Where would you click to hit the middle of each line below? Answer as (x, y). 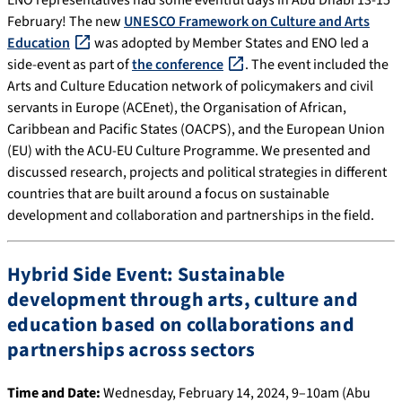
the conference (178, 65)
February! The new (66, 22)
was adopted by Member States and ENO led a (230, 44)
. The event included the (317, 65)
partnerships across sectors (131, 350)
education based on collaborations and (181, 325)
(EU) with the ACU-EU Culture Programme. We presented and (189, 151)
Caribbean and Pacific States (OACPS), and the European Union (196, 130)
